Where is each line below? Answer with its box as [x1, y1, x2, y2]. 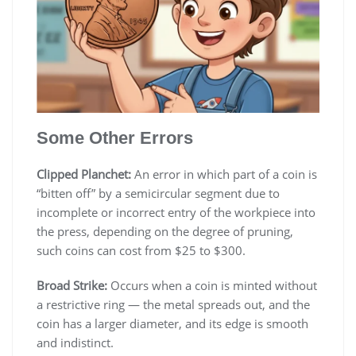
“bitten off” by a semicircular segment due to [37, 184, 280, 201]
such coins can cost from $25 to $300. [37, 242, 246, 258]
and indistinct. [37, 334, 117, 350]
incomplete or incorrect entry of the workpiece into [37, 203, 315, 220]
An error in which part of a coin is [131, 165, 317, 182]
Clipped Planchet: [37, 165, 131, 182]
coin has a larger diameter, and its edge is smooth [37, 315, 308, 331]
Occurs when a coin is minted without [107, 277, 317, 293]
